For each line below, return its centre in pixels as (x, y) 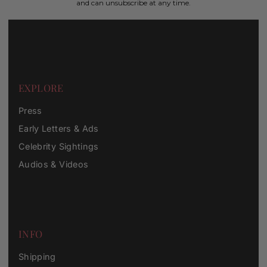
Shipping (37, 257)
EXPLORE (41, 88)
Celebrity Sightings (58, 147)
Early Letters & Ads (58, 129)
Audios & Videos (53, 164)
